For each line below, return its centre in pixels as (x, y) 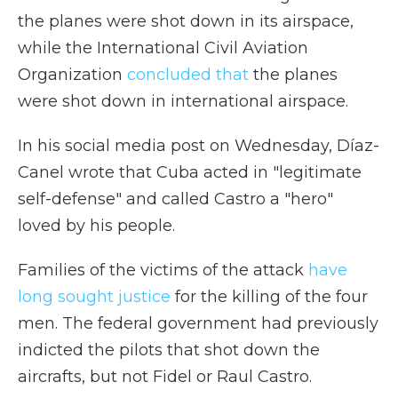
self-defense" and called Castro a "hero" (175, 199)
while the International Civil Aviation (163, 48)
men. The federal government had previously (198, 323)
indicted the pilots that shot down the (169, 350)
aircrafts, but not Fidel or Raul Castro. (165, 377)
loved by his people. (96, 226)
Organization (72, 75)
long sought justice (94, 297)
